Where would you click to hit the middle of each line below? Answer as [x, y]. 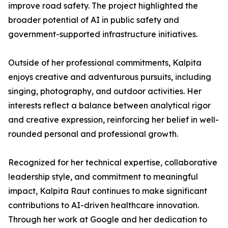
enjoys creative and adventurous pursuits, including [110, 77]
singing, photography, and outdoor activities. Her [105, 91]
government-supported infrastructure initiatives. [103, 34]
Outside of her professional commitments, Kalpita [105, 63]
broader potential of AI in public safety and [94, 20]
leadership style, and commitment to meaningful [103, 177]
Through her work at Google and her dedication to [108, 219]
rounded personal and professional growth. [93, 134]
